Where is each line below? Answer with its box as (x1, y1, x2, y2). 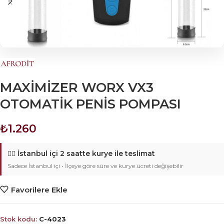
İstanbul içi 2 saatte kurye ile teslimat (17, 149, 155, 158)
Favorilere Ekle (10, 184, 67, 194)
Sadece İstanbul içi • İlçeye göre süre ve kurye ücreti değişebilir (7, 162, 183, 170)
